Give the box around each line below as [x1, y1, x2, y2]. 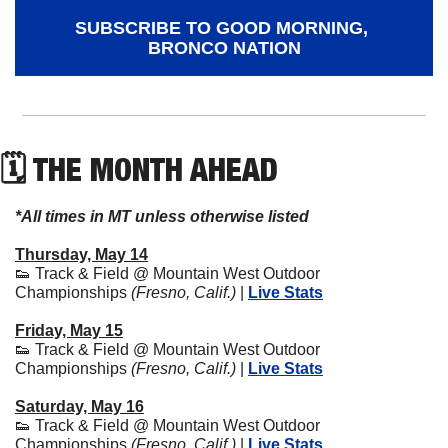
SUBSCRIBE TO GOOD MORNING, [75, 17, 368, 38]
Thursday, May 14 [15, 245, 148, 263]
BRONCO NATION [147, 37, 301, 58]
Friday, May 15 [15, 321, 123, 339]
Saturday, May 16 [15, 397, 144, 415]
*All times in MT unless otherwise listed [15, 207, 309, 225]
